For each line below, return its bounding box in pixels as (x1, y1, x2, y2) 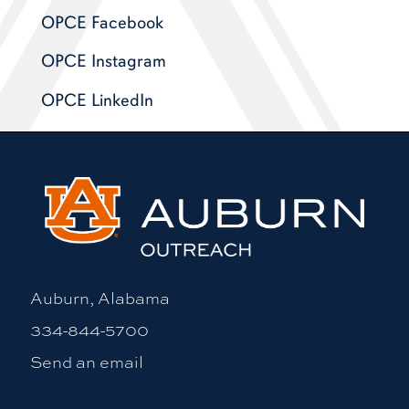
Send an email (29, 350, 143, 372)
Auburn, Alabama (29, 286, 170, 309)
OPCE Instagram (40, 50, 166, 73)
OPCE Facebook (40, 12, 163, 34)
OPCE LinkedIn (40, 89, 153, 111)
